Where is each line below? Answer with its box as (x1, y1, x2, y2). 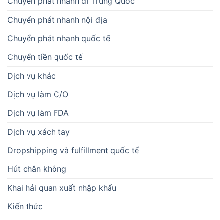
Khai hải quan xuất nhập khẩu (7, 183, 116, 193)
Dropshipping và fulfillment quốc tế (7, 145, 139, 156)
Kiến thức (7, 201, 43, 212)
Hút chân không (7, 164, 66, 174)
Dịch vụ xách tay (7, 127, 70, 137)
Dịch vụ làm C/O (7, 89, 68, 100)
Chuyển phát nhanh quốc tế (7, 33, 110, 44)
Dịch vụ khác (7, 71, 55, 81)
